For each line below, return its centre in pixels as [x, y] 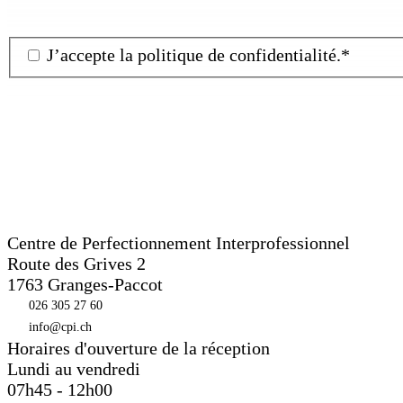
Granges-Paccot [105, 284]
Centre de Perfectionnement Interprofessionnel [179, 243]
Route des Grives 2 [76, 264]
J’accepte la [92, 54]
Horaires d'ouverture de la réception [139, 348]
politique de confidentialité [237, 54]
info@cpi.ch [60, 327]
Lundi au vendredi [74, 369]
